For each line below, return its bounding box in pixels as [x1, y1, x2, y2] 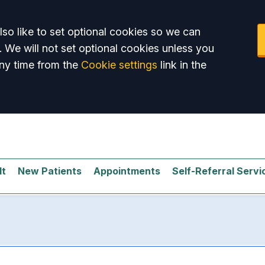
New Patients [18, 164, 82, 177]
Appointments [93, 164, 160, 177]
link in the [157, 59, 206, 71]
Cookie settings [81, 59, 157, 71]
